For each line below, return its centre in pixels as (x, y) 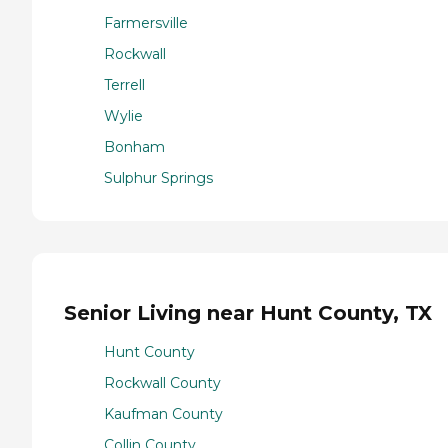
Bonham (134, 146)
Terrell (124, 84)
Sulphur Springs (158, 177)
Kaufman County (163, 414)
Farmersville (146, 22)
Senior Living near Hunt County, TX (248, 313)
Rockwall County (162, 383)
